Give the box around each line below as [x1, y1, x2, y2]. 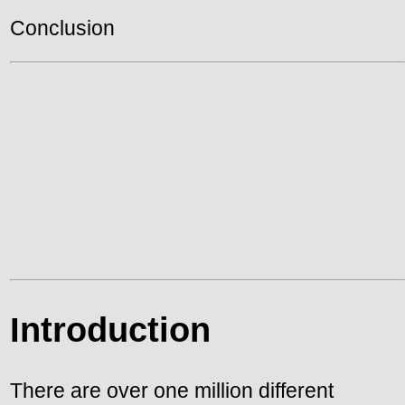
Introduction [10, 310, 211, 350]
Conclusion [10, 16, 115, 41]
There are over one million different [10, 379, 334, 403]
